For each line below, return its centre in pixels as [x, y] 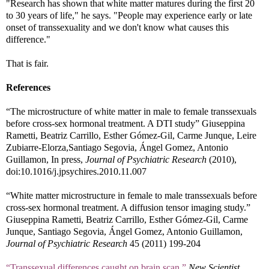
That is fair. [27, 63]
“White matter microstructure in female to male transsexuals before [131, 195]
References [28, 87]
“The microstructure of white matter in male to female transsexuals [131, 111]
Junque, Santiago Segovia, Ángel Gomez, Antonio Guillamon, [124, 231]
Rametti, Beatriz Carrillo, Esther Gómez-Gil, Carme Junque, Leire [131, 135]
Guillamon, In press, [46, 159]
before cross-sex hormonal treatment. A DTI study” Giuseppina [125, 123]
